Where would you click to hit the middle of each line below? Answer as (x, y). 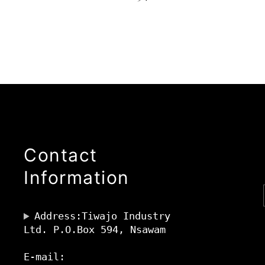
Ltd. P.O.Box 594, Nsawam (95, 230)
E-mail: (44, 257)
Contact (61, 155)
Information (77, 178)
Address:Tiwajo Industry (103, 216)
